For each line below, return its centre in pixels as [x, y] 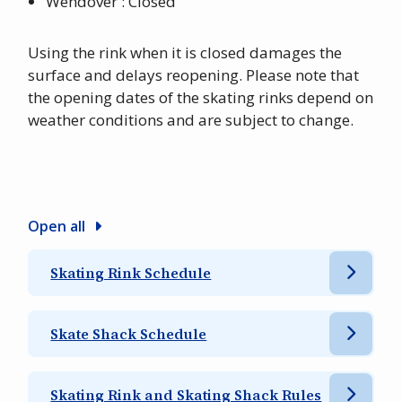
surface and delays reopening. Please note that [194, 75]
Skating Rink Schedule [131, 273]
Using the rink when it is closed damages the [185, 53]
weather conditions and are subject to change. [191, 120]
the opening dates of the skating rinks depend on [201, 98]
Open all [57, 227]
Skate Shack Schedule [129, 334]
